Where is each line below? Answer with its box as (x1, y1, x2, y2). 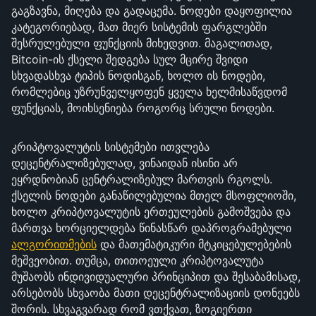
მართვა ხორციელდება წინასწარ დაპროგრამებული (11, 221, 291, 235)
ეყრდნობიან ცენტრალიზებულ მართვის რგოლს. (11, 172, 272, 186)
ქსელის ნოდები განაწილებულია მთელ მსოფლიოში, (11, 188, 296, 202)
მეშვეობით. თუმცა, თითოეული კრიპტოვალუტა (11, 253, 264, 267)
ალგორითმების (11, 237, 97, 251)
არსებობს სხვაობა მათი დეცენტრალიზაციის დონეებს (11, 286, 300, 300)
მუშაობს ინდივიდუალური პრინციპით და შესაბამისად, (11, 269, 300, 284)
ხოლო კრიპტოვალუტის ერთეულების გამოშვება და (11, 205, 291, 219)
